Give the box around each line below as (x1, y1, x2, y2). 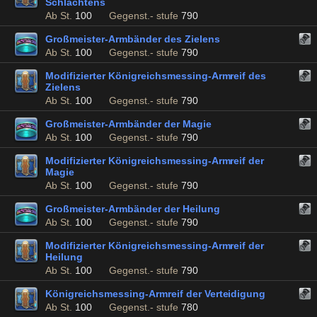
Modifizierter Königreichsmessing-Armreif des (45, 70, 267, 81)
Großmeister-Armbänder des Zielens (45, 33, 220, 45)
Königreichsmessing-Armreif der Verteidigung (45, 288, 266, 299)
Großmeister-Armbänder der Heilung (45, 203, 220, 214)
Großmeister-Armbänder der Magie (45, 118, 212, 129)
